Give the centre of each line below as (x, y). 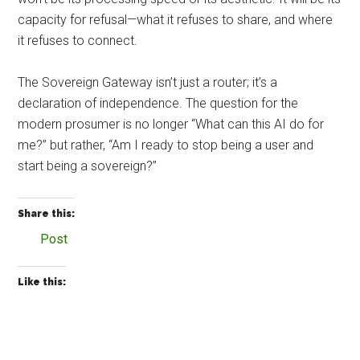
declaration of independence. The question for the (158, 103)
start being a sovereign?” (88, 166)
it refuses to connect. (78, 40)
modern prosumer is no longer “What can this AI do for (171, 124)
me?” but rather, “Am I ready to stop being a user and (166, 145)
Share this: (47, 213)
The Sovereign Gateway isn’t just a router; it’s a (148, 82)
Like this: (42, 282)
